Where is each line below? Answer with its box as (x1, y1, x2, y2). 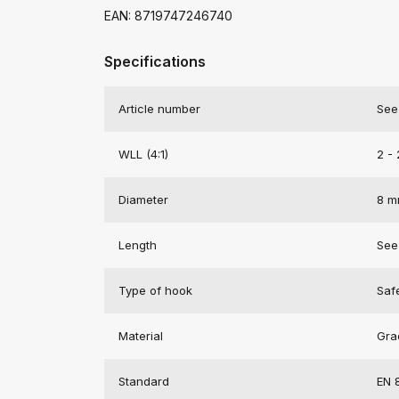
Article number (118, 102, 200, 116)
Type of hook (118, 283, 192, 297)
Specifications (104, 53, 206, 70)
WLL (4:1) (118, 147, 168, 161)
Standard (118, 374, 169, 388)
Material (118, 329, 163, 343)
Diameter (118, 192, 168, 207)
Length (118, 238, 157, 252)
